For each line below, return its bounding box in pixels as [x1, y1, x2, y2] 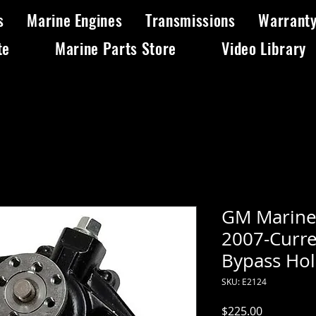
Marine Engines [27, 8, 123, 31]
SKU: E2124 [221, 276, 267, 288]
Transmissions [145, 8, 236, 31]
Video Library [221, 37, 306, 59]
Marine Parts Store [55, 37, 177, 59]
